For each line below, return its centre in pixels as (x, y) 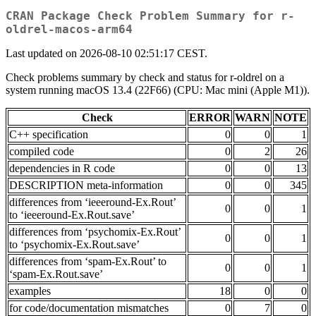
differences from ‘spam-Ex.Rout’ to (88, 262)
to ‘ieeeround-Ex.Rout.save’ (72, 215)
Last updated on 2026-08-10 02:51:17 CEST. (107, 54)
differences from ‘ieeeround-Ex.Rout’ (93, 202)
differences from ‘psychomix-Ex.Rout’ (95, 232)
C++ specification (49, 135)
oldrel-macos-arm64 (69, 30)
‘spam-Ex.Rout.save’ (56, 274)
